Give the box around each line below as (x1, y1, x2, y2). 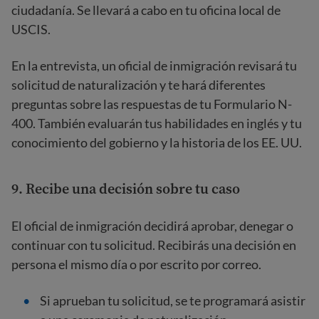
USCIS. (11, 21, 51, 37)
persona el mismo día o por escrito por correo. (11, 256, 261, 272)
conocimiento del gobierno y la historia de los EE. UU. (11, 135, 302, 150)
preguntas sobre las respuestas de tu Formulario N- (11, 96, 292, 112)
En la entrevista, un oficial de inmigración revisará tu (11, 58, 297, 73)
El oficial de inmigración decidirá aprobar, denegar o (11, 218, 293, 234)
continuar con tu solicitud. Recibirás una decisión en (11, 237, 296, 253)
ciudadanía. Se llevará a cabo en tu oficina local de (11, 2, 281, 18)
